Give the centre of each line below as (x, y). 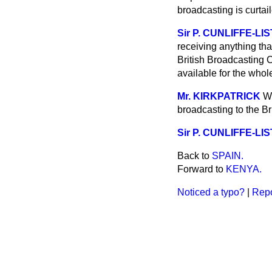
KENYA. (244, 169)
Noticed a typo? (211, 192)
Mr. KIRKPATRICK (219, 96)
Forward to (202, 169)
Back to (195, 156)
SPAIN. (228, 156)
